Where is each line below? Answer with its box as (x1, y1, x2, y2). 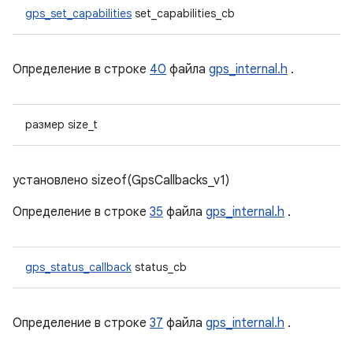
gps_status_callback (25, 260, 132, 274)
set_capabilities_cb (132, 6, 235, 20)
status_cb (132, 260, 187, 274)
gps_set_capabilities (25, 6, 132, 20)
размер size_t (25, 117, 98, 132)
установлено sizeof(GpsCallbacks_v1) (13, 173, 229, 188)
